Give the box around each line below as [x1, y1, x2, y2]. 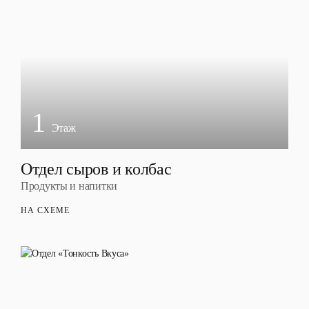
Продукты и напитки [21, 180, 117, 192]
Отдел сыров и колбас [21, 160, 172, 178]
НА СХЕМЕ [21, 206, 70, 215]
